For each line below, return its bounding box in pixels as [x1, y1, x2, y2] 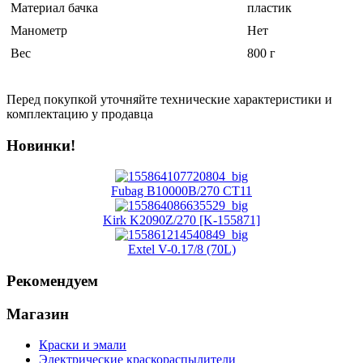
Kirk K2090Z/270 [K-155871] [103, 213, 260, 228]
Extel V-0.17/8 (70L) [127, 242, 236, 257]
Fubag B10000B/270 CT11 [111, 184, 252, 199]
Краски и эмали [39, 338, 126, 352]
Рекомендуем [6, 272, 98, 290]
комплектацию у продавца [6, 106, 153, 121]
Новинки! [6, 136, 75, 154]
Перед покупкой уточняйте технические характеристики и [6, 92, 332, 106]
